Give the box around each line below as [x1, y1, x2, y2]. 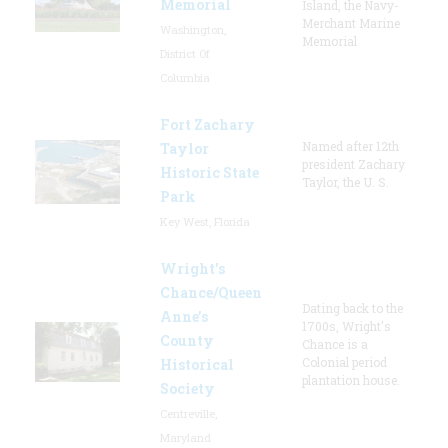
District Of [160, 45, 210, 61]
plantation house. [302, 371, 400, 388]
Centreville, [160, 405, 217, 421]
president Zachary [302, 155, 405, 172]
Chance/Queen [160, 282, 262, 302]
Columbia [160, 69, 210, 85]
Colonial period [302, 353, 387, 370]
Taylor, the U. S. [302, 173, 389, 190]
